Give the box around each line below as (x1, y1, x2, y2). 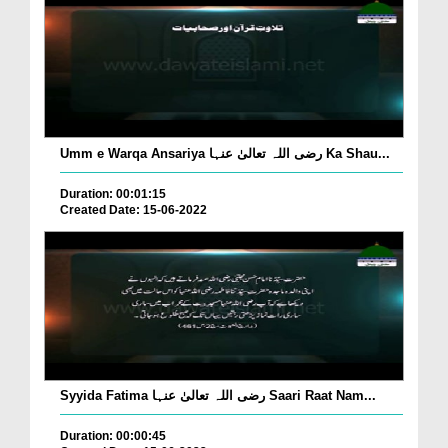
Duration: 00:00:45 (60, 429, 166, 444)
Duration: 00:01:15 (60, 186, 166, 201)
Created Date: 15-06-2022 (60, 202, 207, 217)
